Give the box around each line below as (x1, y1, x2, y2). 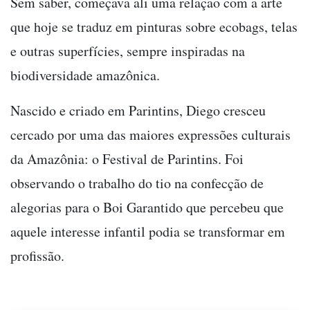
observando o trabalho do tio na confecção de (10, 173, 264, 192)
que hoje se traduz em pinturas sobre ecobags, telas (10, 17, 298, 36)
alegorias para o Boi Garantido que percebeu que (10, 197, 284, 217)
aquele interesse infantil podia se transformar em (10, 221, 285, 241)
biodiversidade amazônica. (10, 65, 160, 84)
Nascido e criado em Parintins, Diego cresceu (10, 100, 266, 120)
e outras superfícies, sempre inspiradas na (10, 41, 245, 60)
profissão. (10, 246, 64, 265)
